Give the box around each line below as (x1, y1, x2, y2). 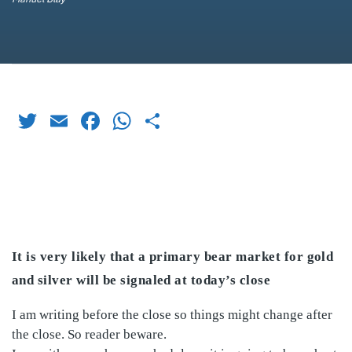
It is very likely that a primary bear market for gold (12, 248, 334, 264)
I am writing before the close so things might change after (12, 306, 332, 322)
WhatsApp (134, 104, 248, 136)
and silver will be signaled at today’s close (12, 272, 271, 288)
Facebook (103, 104, 211, 136)
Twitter (40, 104, 113, 136)
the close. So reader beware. (12, 326, 167, 342)
